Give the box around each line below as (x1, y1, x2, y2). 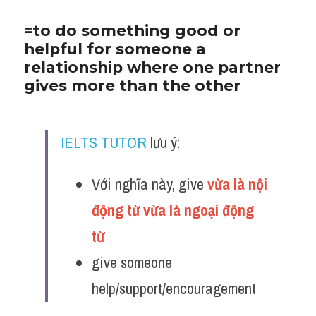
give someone (92, 252, 172, 273)
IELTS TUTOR (61, 132, 147, 153)
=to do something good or (24, 21, 241, 39)
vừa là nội (207, 174, 267, 195)
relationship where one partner (24, 58, 281, 76)
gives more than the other (24, 76, 241, 95)
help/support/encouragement (92, 278, 256, 299)
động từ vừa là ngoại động (92, 200, 254, 221)
